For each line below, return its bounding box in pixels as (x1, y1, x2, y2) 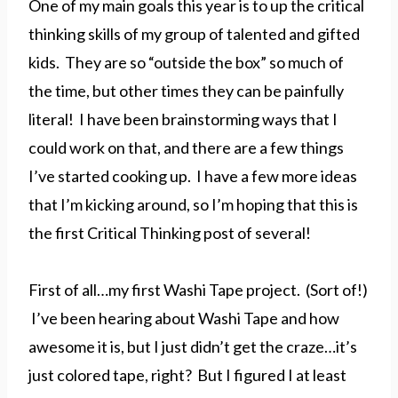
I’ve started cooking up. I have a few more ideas (28, 166, 357, 187)
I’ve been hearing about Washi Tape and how (28, 308, 339, 329)
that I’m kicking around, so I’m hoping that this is (28, 195, 358, 215)
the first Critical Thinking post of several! (28, 223, 311, 243)
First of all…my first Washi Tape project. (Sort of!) (28, 280, 368, 300)
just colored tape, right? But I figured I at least (28, 365, 346, 386)
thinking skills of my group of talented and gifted (28, 24, 360, 44)
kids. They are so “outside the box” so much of (28, 52, 344, 73)
